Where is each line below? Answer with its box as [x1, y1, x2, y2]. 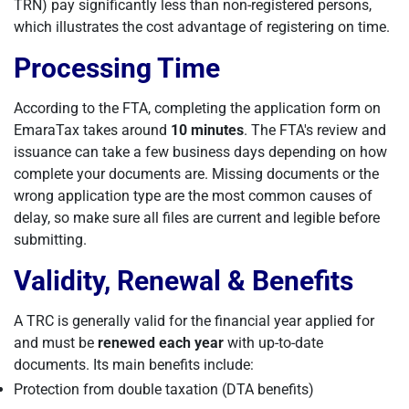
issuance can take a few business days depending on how [14, 143, 387, 161]
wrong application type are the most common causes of [14, 187, 372, 204]
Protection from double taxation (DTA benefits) [14, 381, 314, 398]
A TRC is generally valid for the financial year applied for [14, 312, 374, 330]
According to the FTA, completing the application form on [14, 100, 381, 117]
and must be [14, 334, 98, 351]
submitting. [14, 231, 87, 248]
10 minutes [171, 121, 244, 139]
